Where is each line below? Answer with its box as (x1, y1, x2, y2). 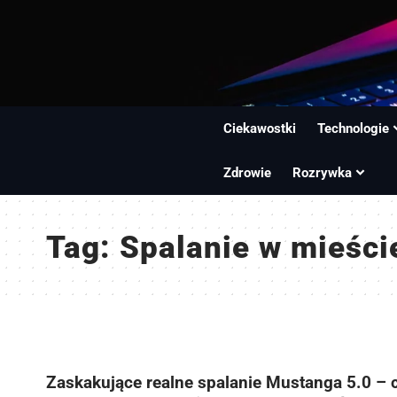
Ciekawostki (223, 121, 297, 136)
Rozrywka (292, 165, 353, 181)
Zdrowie (223, 165, 272, 181)
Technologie (317, 121, 390, 136)
